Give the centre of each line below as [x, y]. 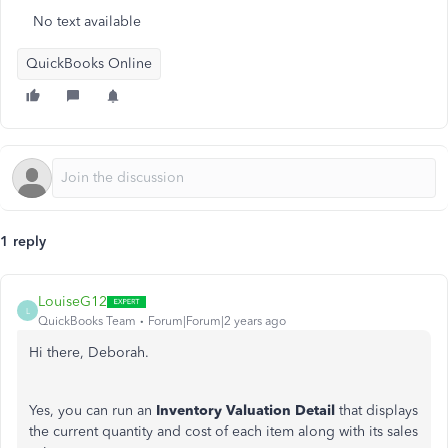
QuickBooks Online [89, 63]
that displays [376, 410]
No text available [87, 21]
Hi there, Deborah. [91, 352]
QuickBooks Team [87, 321]
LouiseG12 [72, 301]
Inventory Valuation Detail [245, 410]
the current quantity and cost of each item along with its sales [223, 431]
